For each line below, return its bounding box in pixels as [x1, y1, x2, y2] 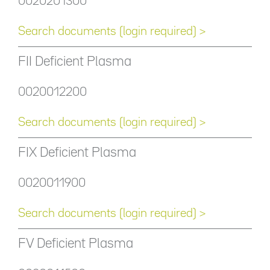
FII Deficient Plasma [18, 56, 131, 68]
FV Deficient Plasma [18, 238, 133, 250]
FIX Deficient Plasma [18, 147, 136, 159]
